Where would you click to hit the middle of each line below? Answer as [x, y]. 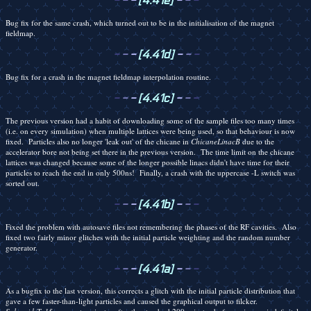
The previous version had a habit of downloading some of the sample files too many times [150, 120]
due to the [257, 141]
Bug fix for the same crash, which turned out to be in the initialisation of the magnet [140, 22]
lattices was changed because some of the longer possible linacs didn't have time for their [148, 162]
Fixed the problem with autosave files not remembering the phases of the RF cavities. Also [151, 226]
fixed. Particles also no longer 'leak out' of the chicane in [98, 141]
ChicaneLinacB [216, 141]
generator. [22, 247]
